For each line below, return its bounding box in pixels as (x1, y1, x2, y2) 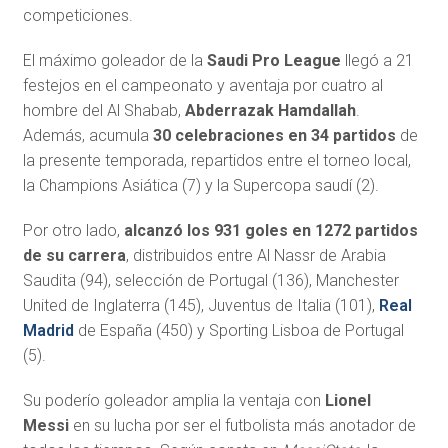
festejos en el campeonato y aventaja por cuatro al (22, 76, 383, 96)
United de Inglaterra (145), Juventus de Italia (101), (22, 296, 379, 316)
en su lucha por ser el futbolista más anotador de (72, 416, 416, 436)
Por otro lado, (22, 221, 124, 241)
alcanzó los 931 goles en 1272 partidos (123, 221, 418, 241)
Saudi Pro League (206, 51, 341, 71)
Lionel (324, 391, 371, 411)
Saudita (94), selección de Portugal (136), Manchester (22, 271, 399, 291)
